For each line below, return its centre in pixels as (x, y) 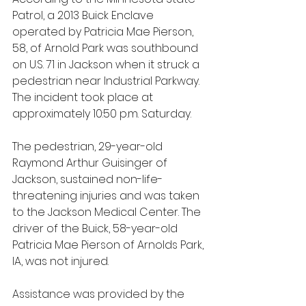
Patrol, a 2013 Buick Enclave (84, 15)
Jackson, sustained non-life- (87, 179)
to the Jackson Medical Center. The (108, 212)
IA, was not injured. (62, 261)
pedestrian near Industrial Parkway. (107, 81)
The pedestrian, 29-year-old (89, 147)
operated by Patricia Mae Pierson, (104, 32)
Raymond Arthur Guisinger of (91, 163)
